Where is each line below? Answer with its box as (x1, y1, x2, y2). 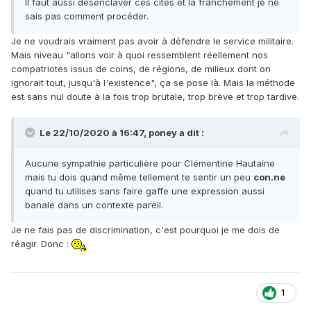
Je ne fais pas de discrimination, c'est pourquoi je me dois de (11, 224, 280, 235)
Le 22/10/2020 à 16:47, (40, 126, 149, 138)
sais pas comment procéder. (25, 10, 149, 22)
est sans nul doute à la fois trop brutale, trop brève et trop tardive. (11, 90, 299, 102)
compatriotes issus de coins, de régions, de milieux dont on (11, 62, 271, 74)
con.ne (253, 171, 285, 183)
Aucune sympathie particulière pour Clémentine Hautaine (25, 157, 275, 169)
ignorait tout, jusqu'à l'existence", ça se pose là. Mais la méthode (11, 76, 295, 88)
